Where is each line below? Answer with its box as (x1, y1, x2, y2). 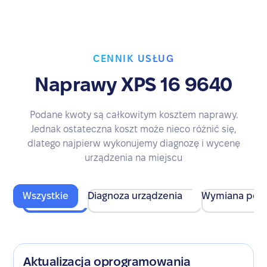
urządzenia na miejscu (85, 153, 182, 163)
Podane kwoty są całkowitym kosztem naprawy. (29, 110, 238, 120)
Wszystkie (23, 191, 69, 201)
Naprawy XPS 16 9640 (35, 74, 232, 95)
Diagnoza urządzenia (88, 191, 183, 201)
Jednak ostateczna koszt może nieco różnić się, (30, 124, 237, 134)
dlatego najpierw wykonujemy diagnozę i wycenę (27, 138, 240, 148)
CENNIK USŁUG (93, 54, 174, 64)
